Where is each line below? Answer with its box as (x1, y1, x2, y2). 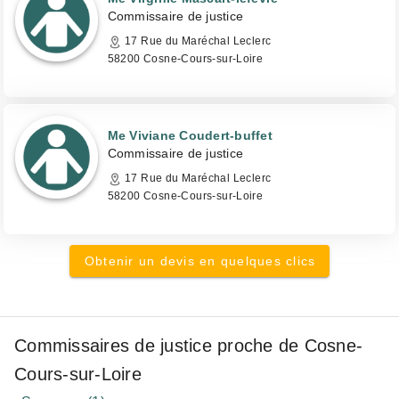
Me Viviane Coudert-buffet (107, 128, 273, 142)
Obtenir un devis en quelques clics (84, 254, 316, 268)
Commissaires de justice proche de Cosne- (14, 336, 362, 355)
